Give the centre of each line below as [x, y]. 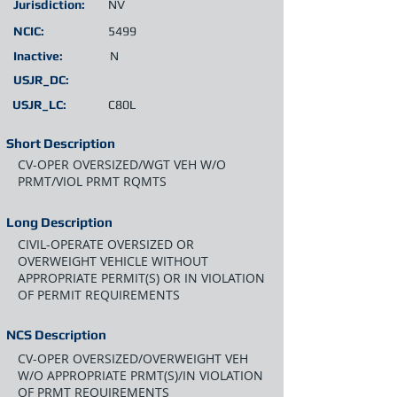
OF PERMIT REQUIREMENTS [99, 295]
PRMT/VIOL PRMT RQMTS [92, 181]
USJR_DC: [41, 80]
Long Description [59, 222]
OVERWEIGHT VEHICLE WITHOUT [113, 261]
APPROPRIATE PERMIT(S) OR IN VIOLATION [141, 278]
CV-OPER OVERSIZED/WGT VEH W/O [122, 164]
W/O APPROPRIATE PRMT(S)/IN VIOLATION [140, 375]
